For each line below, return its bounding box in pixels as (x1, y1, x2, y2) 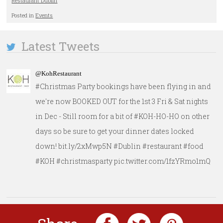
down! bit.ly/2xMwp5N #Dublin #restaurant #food (35, 140, 204, 150)
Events (35, 11, 53, 19)
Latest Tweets (15, 38, 100, 55)
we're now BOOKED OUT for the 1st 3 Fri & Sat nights (35, 95, 209, 105)
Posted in (11, 11, 36, 19)
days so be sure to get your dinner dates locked (35, 125, 195, 135)
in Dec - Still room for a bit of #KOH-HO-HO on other (35, 110, 210, 120)
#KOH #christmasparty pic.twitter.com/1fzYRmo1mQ (35, 155, 211, 165)
